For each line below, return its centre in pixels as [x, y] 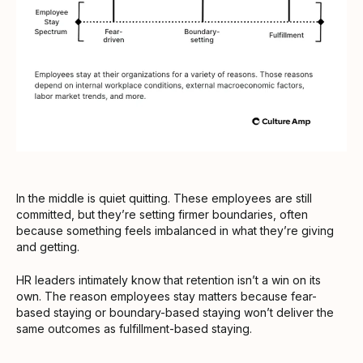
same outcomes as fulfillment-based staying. [134, 329]
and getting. [48, 247]
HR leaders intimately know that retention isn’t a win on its [169, 280]
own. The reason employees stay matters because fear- [167, 297]
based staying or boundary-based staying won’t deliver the [175, 313]
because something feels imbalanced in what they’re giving [175, 231]
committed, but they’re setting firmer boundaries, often [162, 215]
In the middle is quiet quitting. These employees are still [164, 199]
